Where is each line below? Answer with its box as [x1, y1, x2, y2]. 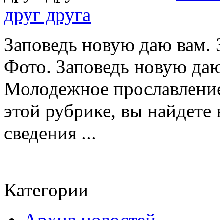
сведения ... [4, 122, 96, 143]
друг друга [4, 3, 91, 25]
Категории [4, 179, 88, 200]
